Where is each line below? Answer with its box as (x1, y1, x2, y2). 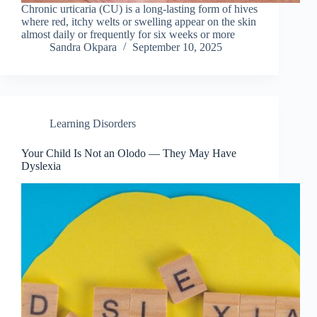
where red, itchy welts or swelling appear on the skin (21, 16, 256, 28)
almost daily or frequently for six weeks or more (21, 28, 235, 41)
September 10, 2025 (132, 41, 222, 54)
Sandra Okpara (50, 41, 117, 54)
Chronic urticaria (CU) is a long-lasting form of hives (21, 3, 258, 16)
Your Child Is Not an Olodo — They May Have (21, 147, 236, 160)
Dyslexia (21, 160, 61, 173)
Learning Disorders (50, 117, 136, 130)
